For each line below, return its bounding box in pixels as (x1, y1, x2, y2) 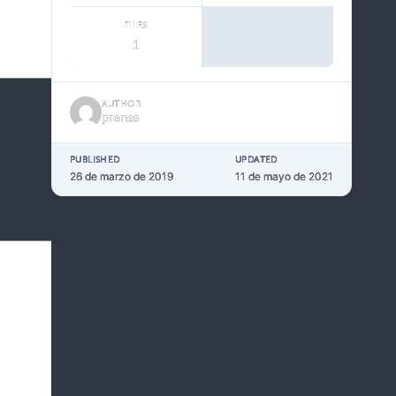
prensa (102, 110, 139, 126)
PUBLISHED (70, 154, 120, 165)
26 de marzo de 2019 (70, 169, 173, 183)
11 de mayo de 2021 (235, 169, 333, 183)
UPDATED (235, 154, 278, 165)
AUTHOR (102, 98, 141, 110)
